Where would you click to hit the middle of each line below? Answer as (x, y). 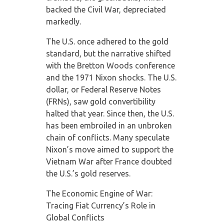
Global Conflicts (75, 217)
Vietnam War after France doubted (109, 161)
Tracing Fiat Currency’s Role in (100, 205)
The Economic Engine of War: (99, 193)
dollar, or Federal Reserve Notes (103, 89)
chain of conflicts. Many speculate (107, 137)
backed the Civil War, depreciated (106, 9)
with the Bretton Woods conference (110, 65)
